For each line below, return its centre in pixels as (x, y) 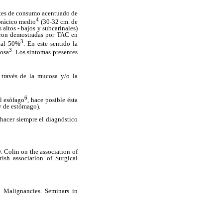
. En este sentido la (51, 43)
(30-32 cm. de (58, 22)
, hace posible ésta (53, 100)
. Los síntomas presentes (45, 52)
